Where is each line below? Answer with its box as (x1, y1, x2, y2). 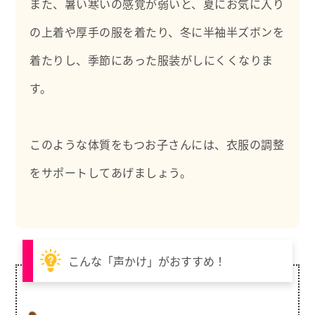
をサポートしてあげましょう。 (30, 163, 192, 181)
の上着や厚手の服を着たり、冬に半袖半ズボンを (30, 22, 285, 40)
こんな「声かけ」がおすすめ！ (68, 252, 226, 269)
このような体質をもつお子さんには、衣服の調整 (30, 135, 285, 153)
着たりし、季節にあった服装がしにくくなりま (30, 51, 274, 68)
